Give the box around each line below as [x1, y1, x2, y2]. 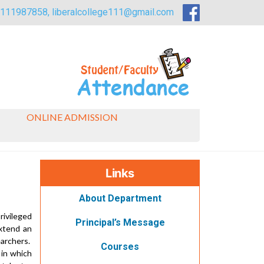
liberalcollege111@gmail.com [52, 6, 174, 18]
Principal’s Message [75, 216, 165, 228]
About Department [78, 192, 161, 204]
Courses [101, 240, 139, 252]
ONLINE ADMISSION [27, 111, 118, 123]
